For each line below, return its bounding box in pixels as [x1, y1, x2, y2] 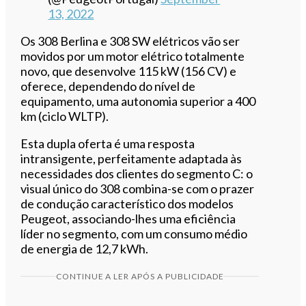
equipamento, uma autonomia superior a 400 [20, 93, 256, 109]
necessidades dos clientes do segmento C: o [20, 165, 253, 181]
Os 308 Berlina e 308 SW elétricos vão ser [20, 33, 240, 48]
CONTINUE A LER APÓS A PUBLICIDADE [55, 270, 224, 281]
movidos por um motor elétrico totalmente [20, 48, 245, 64]
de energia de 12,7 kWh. [20, 240, 149, 256]
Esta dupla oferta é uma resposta [20, 135, 195, 151]
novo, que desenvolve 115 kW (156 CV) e [20, 63, 237, 79]
